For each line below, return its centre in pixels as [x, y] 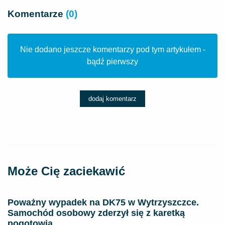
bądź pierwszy [113, 62]
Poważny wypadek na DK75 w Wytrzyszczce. [103, 202]
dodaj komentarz [113, 99]
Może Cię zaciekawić [66, 171]
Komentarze [37, 14]
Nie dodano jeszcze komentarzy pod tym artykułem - [113, 49]
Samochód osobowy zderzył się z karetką [96, 213]
